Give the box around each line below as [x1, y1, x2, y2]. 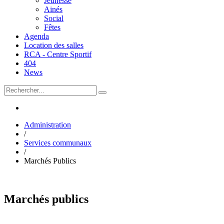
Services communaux [24, 138, 91, 147]
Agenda [24, 32, 49, 40]
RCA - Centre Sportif [24, 50, 91, 58]
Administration [24, 120, 71, 129]
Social [44, 14, 63, 22]
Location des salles [24, 41, 83, 49]
